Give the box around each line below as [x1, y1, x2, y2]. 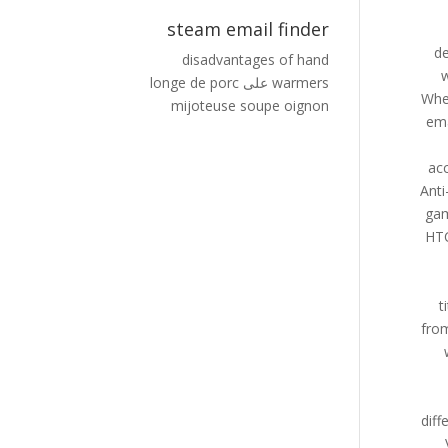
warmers [271, 73, 329, 92]
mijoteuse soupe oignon [170, 96, 329, 115]
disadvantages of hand [181, 50, 329, 69]
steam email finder [166, 17, 329, 41]
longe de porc [149, 73, 239, 92]
